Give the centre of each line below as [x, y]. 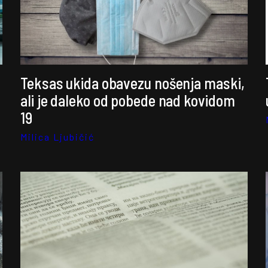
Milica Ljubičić [57, 137]
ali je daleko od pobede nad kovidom [128, 100]
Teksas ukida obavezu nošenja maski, [133, 83]
